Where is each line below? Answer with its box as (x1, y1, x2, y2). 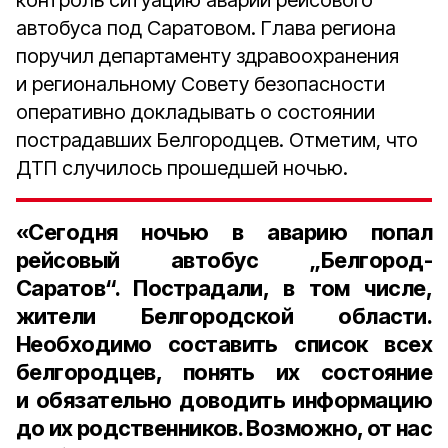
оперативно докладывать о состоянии (16, 100, 375, 124)
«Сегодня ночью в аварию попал (16, 219, 432, 245)
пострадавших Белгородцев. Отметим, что (16, 128, 418, 152)
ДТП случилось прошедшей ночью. (16, 156, 348, 180)
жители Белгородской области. (16, 303, 432, 329)
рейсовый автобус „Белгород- (16, 247, 432, 273)
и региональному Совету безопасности (16, 72, 385, 96)
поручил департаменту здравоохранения (16, 44, 399, 68)
